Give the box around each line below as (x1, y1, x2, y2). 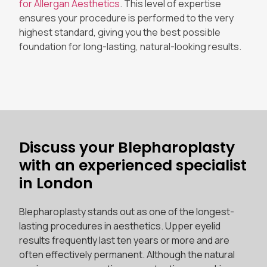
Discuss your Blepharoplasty (19, 136, 235, 158)
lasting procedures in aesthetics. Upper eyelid (19, 219, 221, 232)
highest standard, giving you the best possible (19, 26, 221, 39)
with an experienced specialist (19, 154, 247, 176)
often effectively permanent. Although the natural (19, 247, 235, 261)
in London (19, 172, 93, 194)
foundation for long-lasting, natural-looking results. (19, 40, 241, 54)
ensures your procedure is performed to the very (19, 11, 234, 25)
